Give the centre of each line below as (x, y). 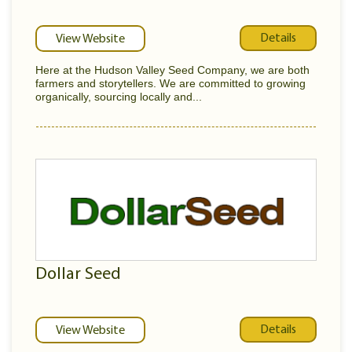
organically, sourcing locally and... (119, 97)
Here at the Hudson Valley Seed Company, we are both (172, 70)
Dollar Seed (78, 275)
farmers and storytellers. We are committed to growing (170, 83)
